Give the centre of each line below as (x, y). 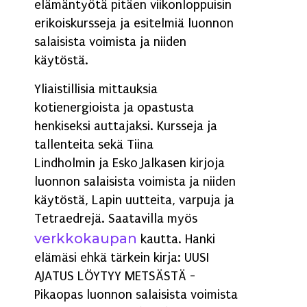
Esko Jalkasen (149, 163)
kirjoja (206, 163)
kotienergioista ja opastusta (114, 107)
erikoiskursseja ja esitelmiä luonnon (134, 24)
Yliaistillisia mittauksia (96, 89)
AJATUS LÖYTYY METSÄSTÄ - (115, 276)
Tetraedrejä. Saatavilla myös (116, 218)
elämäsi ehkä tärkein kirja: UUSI (122, 257)
